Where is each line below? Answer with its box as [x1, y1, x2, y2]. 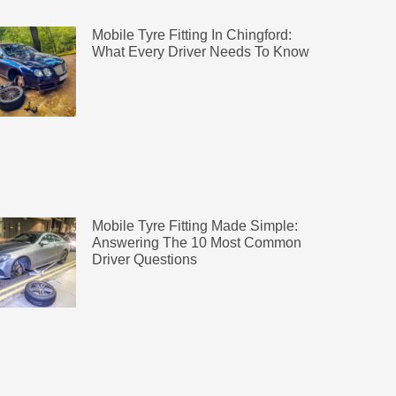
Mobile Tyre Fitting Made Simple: [91, 218, 298, 234]
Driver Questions [91, 252, 197, 268]
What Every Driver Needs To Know [91, 43, 309, 59]
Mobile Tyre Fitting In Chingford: [91, 27, 292, 42]
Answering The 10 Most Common [91, 235, 301, 251]
